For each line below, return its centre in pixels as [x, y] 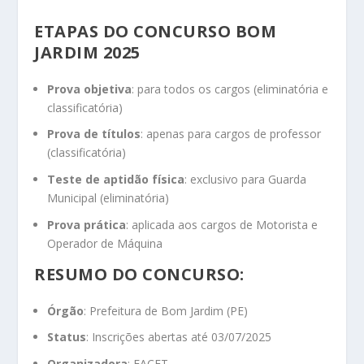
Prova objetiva [90, 89]
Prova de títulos [94, 134]
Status [67, 337]
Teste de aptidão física [116, 180]
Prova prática [87, 224]
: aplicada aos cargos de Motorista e [222, 224]
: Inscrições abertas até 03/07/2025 [179, 337]
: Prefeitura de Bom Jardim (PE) [166, 310]
